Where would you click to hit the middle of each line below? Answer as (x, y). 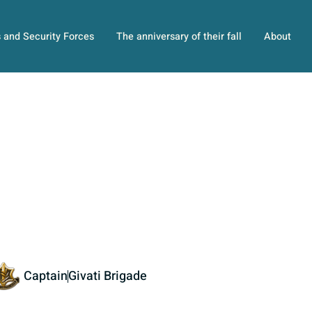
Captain (46, 276)
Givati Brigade (108, 276)
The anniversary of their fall (179, 36)
